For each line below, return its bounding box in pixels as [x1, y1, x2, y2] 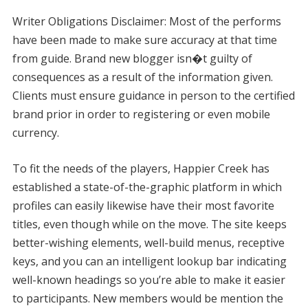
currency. [12, 125, 59, 140]
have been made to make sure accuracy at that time [12, 32, 277, 47]
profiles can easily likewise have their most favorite [12, 198, 274, 213]
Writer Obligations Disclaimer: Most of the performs [12, 14, 281, 29]
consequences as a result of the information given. [12, 69, 273, 85]
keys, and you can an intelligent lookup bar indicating [12, 254, 287, 269]
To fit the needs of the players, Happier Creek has [12, 161, 269, 176]
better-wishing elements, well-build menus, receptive [12, 235, 285, 250]
